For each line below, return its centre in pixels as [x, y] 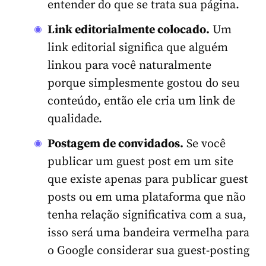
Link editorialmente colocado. [129, 30]
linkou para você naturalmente [129, 65]
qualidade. [75, 119]
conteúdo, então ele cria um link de [141, 101]
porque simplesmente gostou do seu [144, 83]
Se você [205, 144]
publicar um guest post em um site [140, 161]
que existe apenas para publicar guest [148, 179]
